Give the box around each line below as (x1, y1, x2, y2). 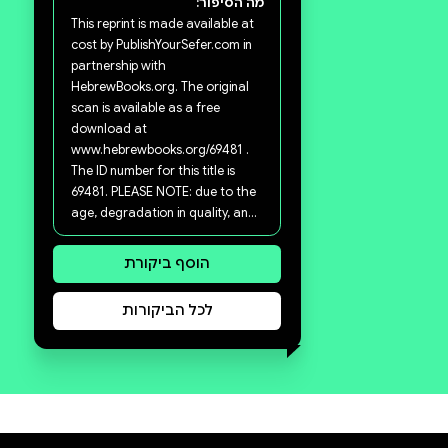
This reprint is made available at (101, 406, 363, 430)
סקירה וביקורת (233, 334, 377, 360)
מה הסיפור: (279, 376, 377, 400)
